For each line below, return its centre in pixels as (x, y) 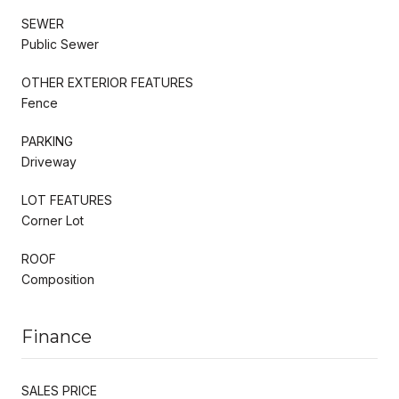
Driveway (49, 161)
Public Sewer (60, 44)
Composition (58, 279)
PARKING (47, 141)
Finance (57, 336)
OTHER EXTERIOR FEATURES (107, 82)
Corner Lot (53, 220)
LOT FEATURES (67, 199)
